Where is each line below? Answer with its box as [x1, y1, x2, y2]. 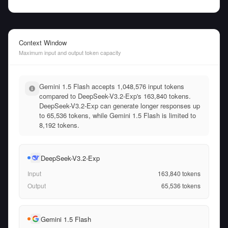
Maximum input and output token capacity [19, 48, 121, 56]
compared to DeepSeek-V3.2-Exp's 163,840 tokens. [39, 91, 191, 101]
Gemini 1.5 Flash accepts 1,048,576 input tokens [39, 81, 184, 91]
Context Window [19, 38, 67, 47]
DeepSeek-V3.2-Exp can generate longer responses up [39, 101, 200, 110]
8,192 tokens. [39, 120, 79, 130]
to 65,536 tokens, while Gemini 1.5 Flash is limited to [39, 110, 196, 120]
